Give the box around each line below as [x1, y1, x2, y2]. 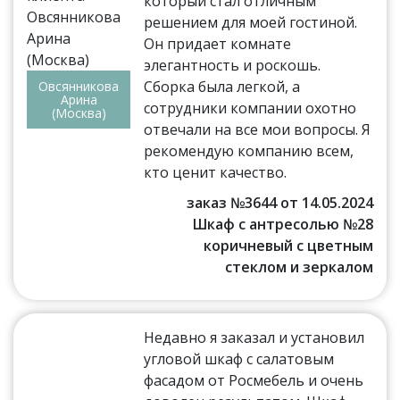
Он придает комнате [144, 33, 292, 54]
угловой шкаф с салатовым [144, 348, 335, 369]
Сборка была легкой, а [144, 76, 301, 96]
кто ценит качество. [144, 162, 287, 182]
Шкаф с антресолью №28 [192, 213, 373, 234]
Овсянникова [38, 77, 120, 95]
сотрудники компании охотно [144, 97, 357, 118]
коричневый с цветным [203, 235, 373, 255]
